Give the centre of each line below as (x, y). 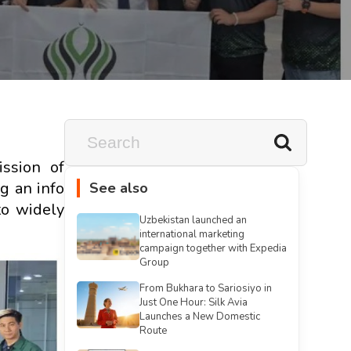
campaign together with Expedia (213, 248)
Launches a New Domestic (200, 317)
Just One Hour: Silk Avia (194, 302)
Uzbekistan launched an (193, 220)
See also (119, 188)
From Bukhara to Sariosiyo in (206, 288)
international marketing (192, 234)
